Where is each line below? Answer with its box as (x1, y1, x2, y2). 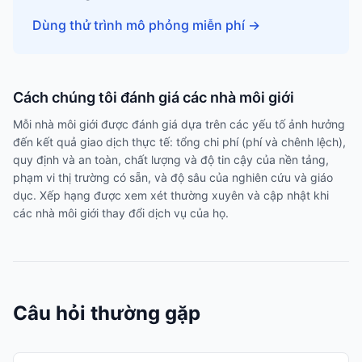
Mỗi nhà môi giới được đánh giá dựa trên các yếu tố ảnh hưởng (13, 117, 345, 131)
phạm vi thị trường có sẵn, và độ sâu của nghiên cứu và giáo (13, 170, 333, 184)
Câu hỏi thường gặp (13, 301, 200, 325)
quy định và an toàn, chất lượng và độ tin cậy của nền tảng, (13, 153, 329, 166)
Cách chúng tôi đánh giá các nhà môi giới (13, 89, 294, 106)
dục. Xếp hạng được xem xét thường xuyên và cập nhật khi (13, 188, 329, 202)
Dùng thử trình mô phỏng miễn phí (32, 17, 245, 33)
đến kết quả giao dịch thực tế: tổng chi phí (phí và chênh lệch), (13, 135, 346, 149)
